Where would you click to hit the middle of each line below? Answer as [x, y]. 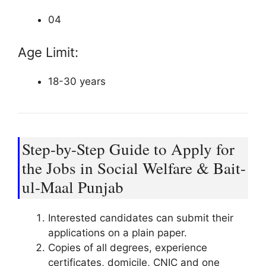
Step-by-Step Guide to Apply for [128, 149]
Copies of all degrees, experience [128, 247]
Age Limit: [48, 52]
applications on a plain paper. [118, 232]
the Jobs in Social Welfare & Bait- [134, 168]
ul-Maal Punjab [73, 187]
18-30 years [77, 81]
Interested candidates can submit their [141, 218]
